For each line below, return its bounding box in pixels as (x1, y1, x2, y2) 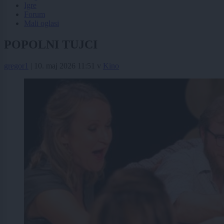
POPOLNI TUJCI (4, 37, 97, 51)
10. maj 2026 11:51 (34, 61, 95, 70)
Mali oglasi (24, 18, 59, 27)
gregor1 (4, 61, 28, 70)
